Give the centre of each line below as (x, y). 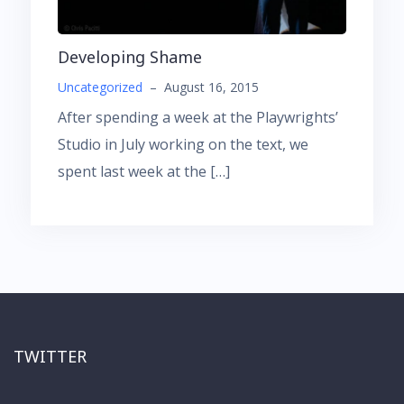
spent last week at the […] (144, 172)
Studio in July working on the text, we (183, 145)
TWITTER (50, 356)
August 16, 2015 (211, 87)
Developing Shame (130, 57)
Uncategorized (100, 87)
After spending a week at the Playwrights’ (198, 118)
